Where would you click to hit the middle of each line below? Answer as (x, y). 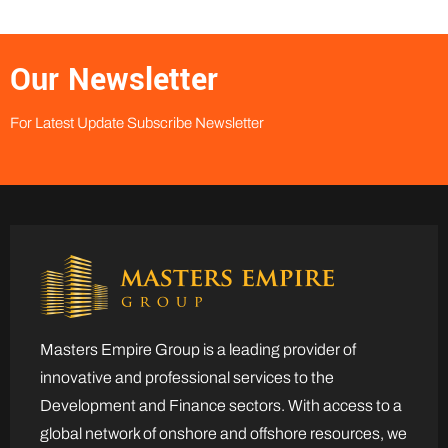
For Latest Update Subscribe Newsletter (137, 123)
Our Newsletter (114, 80)
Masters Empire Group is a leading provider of (198, 350)
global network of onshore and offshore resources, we (223, 434)
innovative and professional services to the (187, 378)
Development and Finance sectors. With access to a (221, 406)
